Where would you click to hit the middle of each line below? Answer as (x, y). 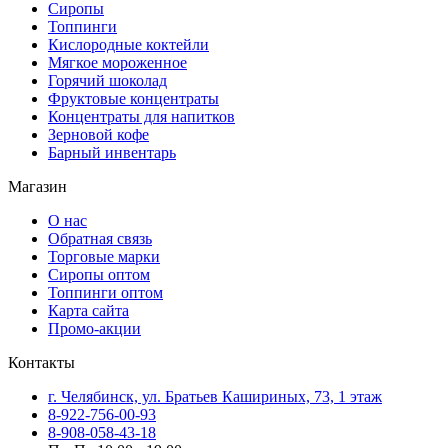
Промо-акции (94, 328)
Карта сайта (88, 310)
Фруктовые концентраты (133, 98)
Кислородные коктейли (128, 44)
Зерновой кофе (98, 134)
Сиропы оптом (99, 274)
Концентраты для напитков (141, 116)
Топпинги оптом (105, 292)
